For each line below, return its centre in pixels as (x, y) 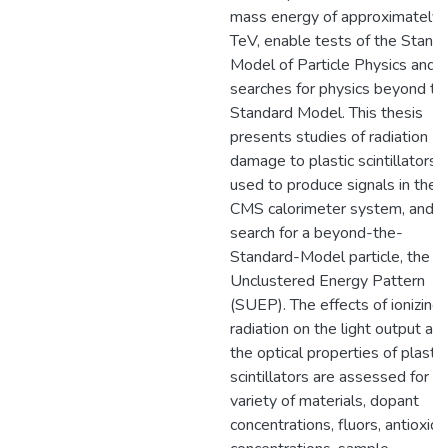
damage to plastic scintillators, (335, 161)
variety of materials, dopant (324, 401)
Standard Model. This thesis (326, 113)
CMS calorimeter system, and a (338, 209)
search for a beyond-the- (316, 233)
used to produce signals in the (333, 185)
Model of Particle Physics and (333, 65)
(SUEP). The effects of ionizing (335, 305)
